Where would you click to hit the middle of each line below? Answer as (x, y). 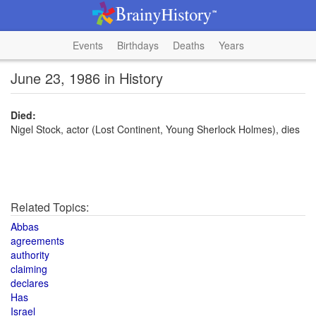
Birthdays (138, 45)
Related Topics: (50, 207)
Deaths (188, 45)
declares (30, 283)
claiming (29, 269)
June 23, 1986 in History (87, 78)
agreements (37, 241)
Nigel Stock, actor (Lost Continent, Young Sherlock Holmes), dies (155, 129)
